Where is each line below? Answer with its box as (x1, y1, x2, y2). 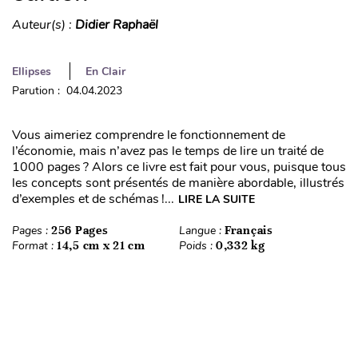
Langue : (179, 222, 225, 238)
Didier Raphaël (75, 15, 158, 34)
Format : (12, 237, 57, 253)
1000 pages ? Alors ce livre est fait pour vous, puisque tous (12, 157, 346, 176)
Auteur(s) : (12, 15, 75, 34)
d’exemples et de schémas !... (12, 189, 174, 208)
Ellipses (12, 63, 51, 79)
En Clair (86, 63, 125, 79)
